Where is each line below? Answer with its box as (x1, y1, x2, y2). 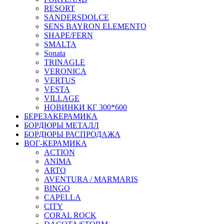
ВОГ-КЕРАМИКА (24, 139, 87, 148)
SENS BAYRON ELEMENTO (44, 22, 146, 31)
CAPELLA (44, 193, 81, 202)
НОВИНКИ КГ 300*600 (44, 103, 127, 112)
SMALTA (44, 40, 76, 49)
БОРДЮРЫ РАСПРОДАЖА (24, 130, 120, 139)
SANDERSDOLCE (44, 13, 109, 22)
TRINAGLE (44, 58, 85, 67)
